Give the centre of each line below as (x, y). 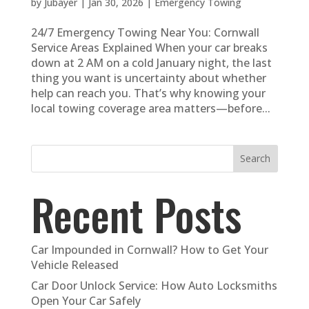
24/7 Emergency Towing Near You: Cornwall (145, 32)
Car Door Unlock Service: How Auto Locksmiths (154, 285)
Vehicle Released (74, 265)
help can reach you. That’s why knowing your (148, 93)
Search (256, 159)
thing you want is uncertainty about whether (148, 78)
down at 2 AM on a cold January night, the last (151, 62)
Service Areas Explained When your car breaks (149, 47)
